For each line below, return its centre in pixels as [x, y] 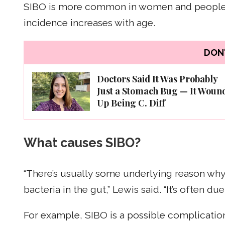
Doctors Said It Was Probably [157, 79]
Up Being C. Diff [131, 103]
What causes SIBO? [82, 142]
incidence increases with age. [89, 23]
